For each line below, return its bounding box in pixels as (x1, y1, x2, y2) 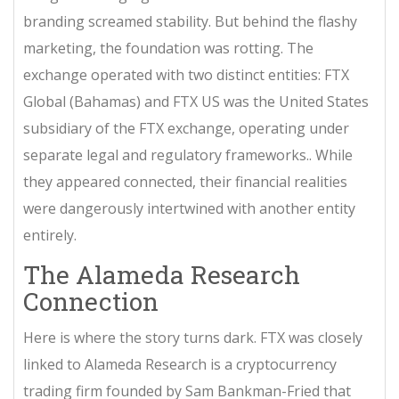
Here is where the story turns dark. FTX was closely (23, 328, 362, 347)
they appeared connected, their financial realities (23, 172, 347, 191)
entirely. (23, 225, 77, 245)
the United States (253, 92, 369, 111)
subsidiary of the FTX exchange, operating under (23, 118, 349, 138)
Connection (23, 285, 159, 318)
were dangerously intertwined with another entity (23, 199, 355, 218)
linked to (23, 354, 85, 374)
